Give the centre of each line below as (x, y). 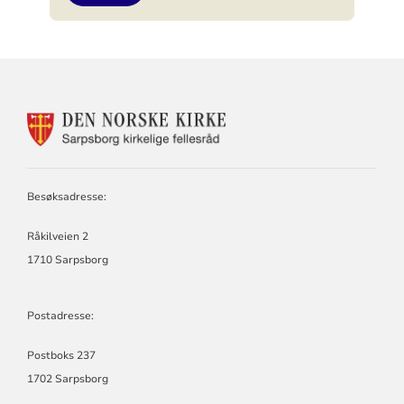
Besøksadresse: (66, 196)
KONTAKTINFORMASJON (311, 120)
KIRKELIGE (263, 171)
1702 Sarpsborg (67, 378)
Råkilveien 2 (57, 236)
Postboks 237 (61, 355)
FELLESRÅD (266, 188)
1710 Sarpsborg (67, 259)
